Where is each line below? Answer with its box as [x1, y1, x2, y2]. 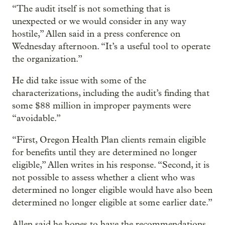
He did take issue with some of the [12, 75, 146, 86]
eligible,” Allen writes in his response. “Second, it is [12, 160, 209, 170]
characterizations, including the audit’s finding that [12, 88, 209, 98]
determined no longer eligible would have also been [12, 185, 212, 195]
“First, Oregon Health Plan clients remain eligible [12, 135, 206, 145]
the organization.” [12, 54, 82, 64]
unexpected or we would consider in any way [12, 16, 186, 27]
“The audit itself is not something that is [12, 4, 170, 14]
